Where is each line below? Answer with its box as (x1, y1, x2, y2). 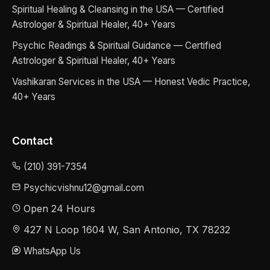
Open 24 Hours (20, 202, 95, 215)
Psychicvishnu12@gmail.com (24, 181, 144, 193)
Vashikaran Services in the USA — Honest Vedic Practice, (12, 75, 250, 87)
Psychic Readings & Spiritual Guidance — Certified (12, 39, 221, 51)
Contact (12, 134, 53, 147)
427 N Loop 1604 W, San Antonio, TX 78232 (20, 223, 230, 236)
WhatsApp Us (24, 245, 81, 257)
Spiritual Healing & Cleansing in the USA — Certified (12, 3, 224, 15)
